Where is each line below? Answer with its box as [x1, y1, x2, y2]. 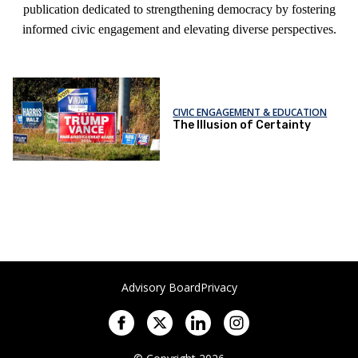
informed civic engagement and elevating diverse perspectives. [22, 22, 336, 36]
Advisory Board [121, 280, 201, 295]
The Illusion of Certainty [173, 117, 312, 132]
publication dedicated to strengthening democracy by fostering [22, 2, 336, 16]
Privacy [200, 280, 237, 295]
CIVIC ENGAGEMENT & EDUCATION [173, 105, 328, 119]
